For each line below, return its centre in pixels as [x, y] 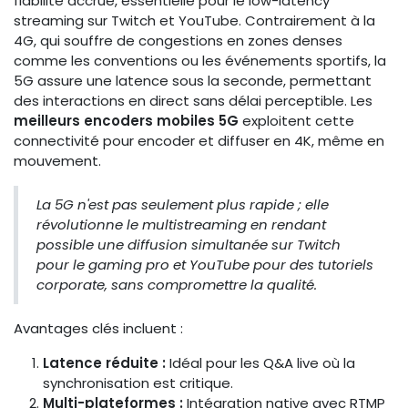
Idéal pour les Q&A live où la [260, 363]
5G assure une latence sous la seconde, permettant [193, 81]
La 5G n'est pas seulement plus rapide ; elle [183, 205]
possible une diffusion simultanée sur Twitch [189, 245]
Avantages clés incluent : [98, 329]
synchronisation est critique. [138, 383]
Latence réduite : [104, 363]
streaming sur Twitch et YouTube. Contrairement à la [194, 21]
